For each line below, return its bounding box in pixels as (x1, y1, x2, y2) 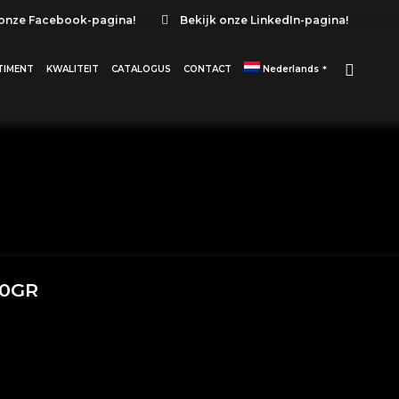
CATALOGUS (111, 62, 172, 75)
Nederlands (263, 62, 320, 75)
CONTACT (183, 62, 232, 75)
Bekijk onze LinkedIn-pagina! (180, 13, 349, 28)
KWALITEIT (46, 62, 100, 75)
